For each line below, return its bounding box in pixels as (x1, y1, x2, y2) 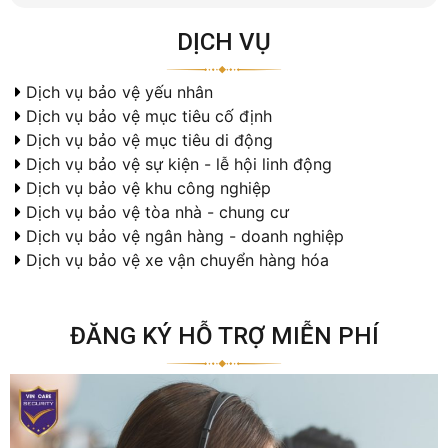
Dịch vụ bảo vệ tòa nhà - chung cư (26, 202, 289, 223)
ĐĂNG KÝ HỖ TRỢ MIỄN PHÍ (69, 322, 379, 351)
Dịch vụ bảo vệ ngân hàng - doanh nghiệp (26, 226, 344, 247)
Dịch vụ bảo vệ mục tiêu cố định (26, 106, 272, 127)
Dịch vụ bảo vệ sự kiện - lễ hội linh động (26, 154, 332, 175)
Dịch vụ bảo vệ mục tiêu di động (26, 130, 273, 151)
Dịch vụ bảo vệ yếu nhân (26, 82, 213, 103)
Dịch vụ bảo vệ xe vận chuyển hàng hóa (26, 250, 329, 271)
